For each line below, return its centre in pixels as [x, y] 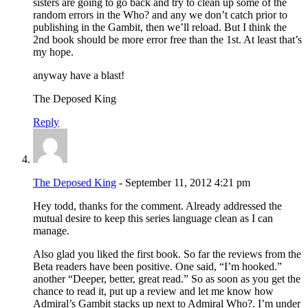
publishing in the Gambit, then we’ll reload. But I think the [160, 27]
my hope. [53, 52]
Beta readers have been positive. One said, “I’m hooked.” [157, 266]
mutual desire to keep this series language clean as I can [153, 218]
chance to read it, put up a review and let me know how [153, 291]
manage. [51, 230]
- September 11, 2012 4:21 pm [183, 182]
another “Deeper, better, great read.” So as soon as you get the [167, 278]
